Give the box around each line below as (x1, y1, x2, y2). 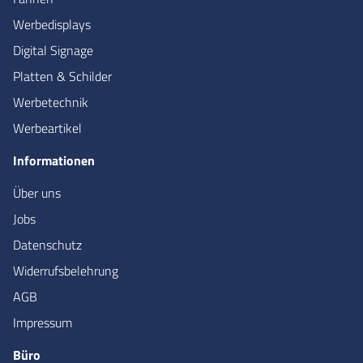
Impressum (13, 312, 72, 332)
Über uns (13, 182, 61, 203)
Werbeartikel (13, 117, 82, 138)
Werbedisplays (13, 14, 91, 34)
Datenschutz (13, 234, 82, 254)
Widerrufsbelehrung (13, 260, 118, 280)
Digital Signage (13, 40, 93, 60)
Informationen (13, 150, 95, 170)
